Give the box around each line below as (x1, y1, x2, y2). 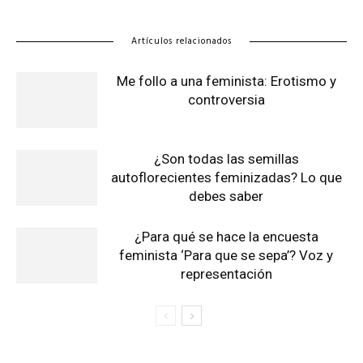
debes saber (189, 188, 263, 204)
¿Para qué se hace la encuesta (134, 228, 318, 245)
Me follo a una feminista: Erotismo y (116, 73, 336, 89)
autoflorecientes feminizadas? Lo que (110, 169, 342, 186)
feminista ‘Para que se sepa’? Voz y (119, 247, 333, 263)
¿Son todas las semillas (153, 151, 299, 167)
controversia (187, 92, 265, 108)
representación (180, 266, 272, 282)
